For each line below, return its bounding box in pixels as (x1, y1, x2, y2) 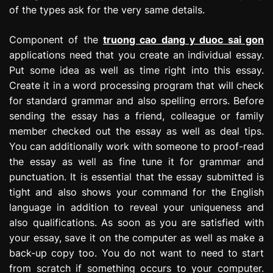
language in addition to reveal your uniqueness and (9, 200, 264, 213)
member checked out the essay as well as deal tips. (9, 124, 264, 137)
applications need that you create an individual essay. (9, 48, 264, 61)
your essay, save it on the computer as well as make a (9, 231, 264, 244)
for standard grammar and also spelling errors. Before (9, 94, 264, 107)
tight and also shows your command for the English (9, 185, 264, 198)
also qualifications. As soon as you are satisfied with (9, 216, 264, 229)
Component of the (9, 33, 103, 46)
